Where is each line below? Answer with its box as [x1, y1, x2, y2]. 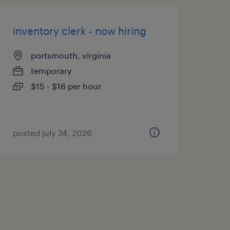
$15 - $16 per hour [30, 81, 101, 91]
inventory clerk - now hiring [12, 25, 146, 37]
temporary [30, 66, 72, 75]
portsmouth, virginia [30, 50, 111, 60]
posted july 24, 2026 [12, 128, 92, 138]
